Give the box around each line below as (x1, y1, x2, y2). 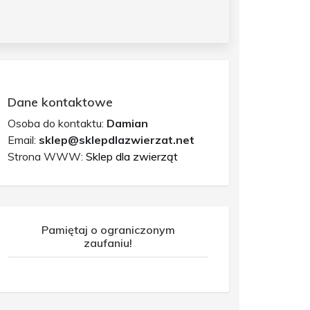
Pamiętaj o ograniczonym (41, 223, 175, 237)
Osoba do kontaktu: (8, 116, 107, 131)
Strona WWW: (8, 149, 86, 164)
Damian (107, 116, 148, 131)
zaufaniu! (84, 236, 132, 250)
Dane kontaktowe (8, 94, 113, 111)
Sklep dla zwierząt (86, 149, 178, 164)
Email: (8, 133, 39, 147)
